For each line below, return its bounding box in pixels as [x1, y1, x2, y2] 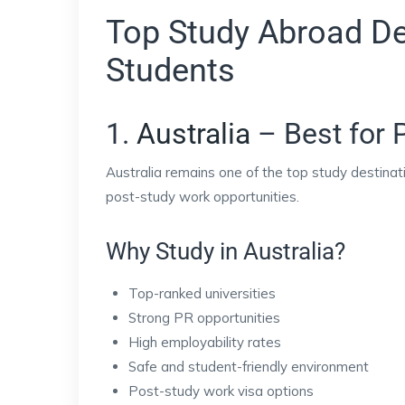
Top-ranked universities [128, 285, 276, 302]
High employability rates [128, 334, 281, 351]
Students [106, 52, 235, 89]
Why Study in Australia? [106, 238, 345, 265]
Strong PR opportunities [128, 309, 280, 326]
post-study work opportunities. [106, 188, 299, 205]
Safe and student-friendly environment [128, 358, 369, 375]
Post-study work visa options [128, 382, 314, 400]
